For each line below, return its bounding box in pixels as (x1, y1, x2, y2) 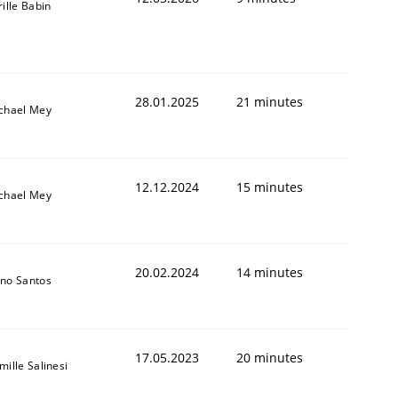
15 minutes (236, 178, 303, 195)
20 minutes (236, 348, 303, 366)
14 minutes (236, 263, 303, 281)
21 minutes (236, 92, 303, 110)
